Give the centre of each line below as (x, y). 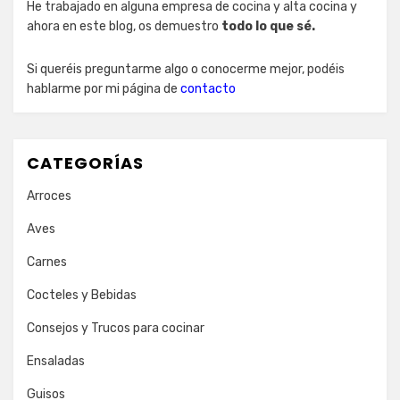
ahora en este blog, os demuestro (124, 27)
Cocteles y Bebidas (82, 296)
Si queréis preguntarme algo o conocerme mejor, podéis (186, 70)
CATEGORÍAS (85, 163)
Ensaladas (56, 362)
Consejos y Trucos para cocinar (116, 329)
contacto (208, 89)
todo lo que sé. (268, 27)
